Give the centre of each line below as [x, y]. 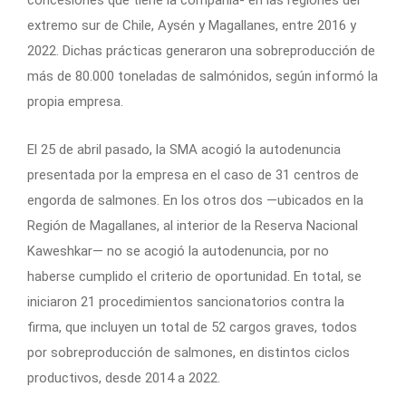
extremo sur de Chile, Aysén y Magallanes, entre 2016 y [192, 25]
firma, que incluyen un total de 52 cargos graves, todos [192, 327]
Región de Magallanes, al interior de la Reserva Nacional [193, 225]
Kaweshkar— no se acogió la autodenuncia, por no [178, 251]
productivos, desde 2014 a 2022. [124, 377]
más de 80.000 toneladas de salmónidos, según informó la [203, 76]
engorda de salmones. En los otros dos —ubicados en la [195, 200]
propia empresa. [75, 101]
